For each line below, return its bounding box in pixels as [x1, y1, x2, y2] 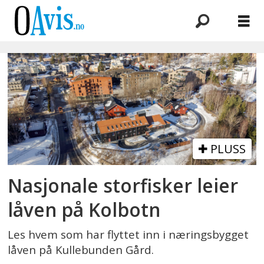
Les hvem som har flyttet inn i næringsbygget [8, 226, 249, 242]
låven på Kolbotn [8, 196, 161, 222]
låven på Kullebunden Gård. [8, 242, 154, 258]
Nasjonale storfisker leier [8, 172, 239, 198]
